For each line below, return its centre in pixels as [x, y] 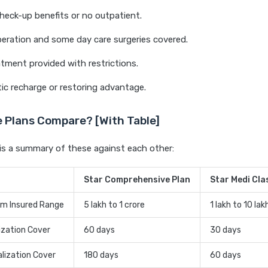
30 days [226, 230]
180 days [101, 255]
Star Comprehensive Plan [137, 180]
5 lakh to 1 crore [114, 205]
